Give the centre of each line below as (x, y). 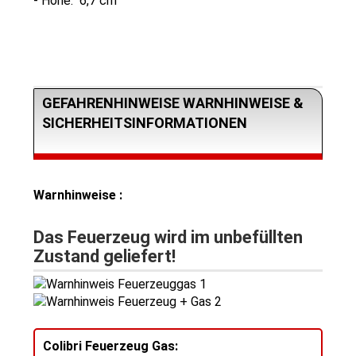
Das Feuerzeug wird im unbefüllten (168, 237)
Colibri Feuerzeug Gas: (110, 346)
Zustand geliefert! (104, 256)
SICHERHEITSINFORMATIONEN (144, 122)
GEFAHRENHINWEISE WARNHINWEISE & (172, 103)
